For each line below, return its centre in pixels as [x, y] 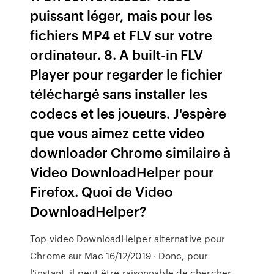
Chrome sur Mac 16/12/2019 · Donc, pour [119, 256]
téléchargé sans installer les [119, 93]
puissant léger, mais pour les [121, 15]
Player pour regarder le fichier [127, 74]
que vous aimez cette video [118, 132]
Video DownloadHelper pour [122, 172]
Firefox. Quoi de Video [102, 191]
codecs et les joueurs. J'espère [128, 113]
